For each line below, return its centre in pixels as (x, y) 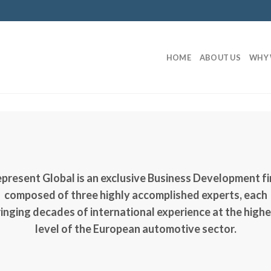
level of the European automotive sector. (135, 228)
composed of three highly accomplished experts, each (135, 194)
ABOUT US (220, 57)
